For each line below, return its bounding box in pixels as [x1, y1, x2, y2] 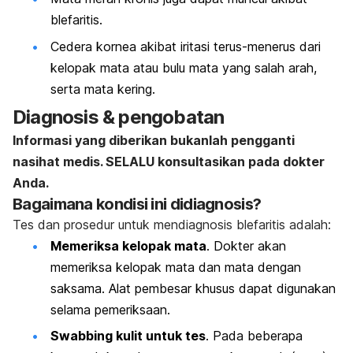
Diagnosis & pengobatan [13, 105, 225, 128]
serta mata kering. [50, 80, 159, 97]
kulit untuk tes [113, 328, 206, 344]
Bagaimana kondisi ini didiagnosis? [13, 194, 262, 214]
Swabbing [50, 328, 113, 344]
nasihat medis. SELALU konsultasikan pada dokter [13, 153, 325, 169]
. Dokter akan [206, 237, 286, 254]
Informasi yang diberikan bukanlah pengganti [13, 132, 295, 148]
